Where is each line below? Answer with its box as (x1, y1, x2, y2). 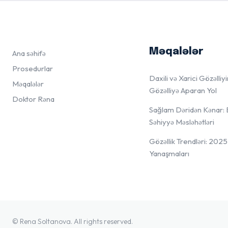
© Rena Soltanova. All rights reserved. (12, 217, 133, 226)
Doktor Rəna (12, 94, 54, 104)
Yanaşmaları (149, 149, 189, 158)
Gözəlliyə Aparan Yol (149, 85, 217, 95)
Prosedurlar (12, 64, 53, 73)
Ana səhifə (12, 48, 46, 58)
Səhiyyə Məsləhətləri (149, 117, 214, 127)
